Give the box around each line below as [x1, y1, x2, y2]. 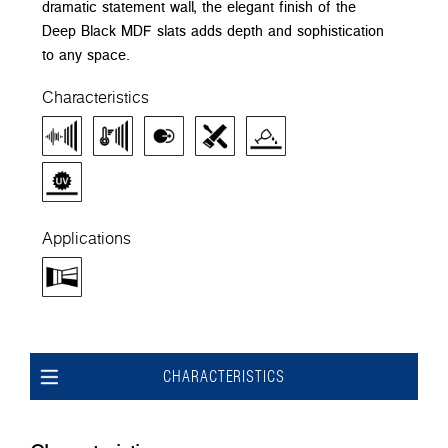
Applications [42, 226, 131, 249]
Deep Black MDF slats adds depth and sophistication [42, 19, 384, 41]
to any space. [42, 43, 130, 65]
